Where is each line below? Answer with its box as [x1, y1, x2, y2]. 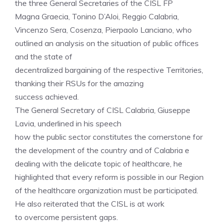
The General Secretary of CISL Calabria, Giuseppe [15, 105, 190, 115]
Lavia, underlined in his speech [15, 118, 121, 128]
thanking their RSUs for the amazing [15, 78, 144, 88]
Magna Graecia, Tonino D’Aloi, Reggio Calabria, [15, 11, 179, 21]
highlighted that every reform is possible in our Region [15, 172, 204, 182]
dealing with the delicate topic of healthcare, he [15, 159, 182, 168]
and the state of [15, 52, 72, 61]
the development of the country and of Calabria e [15, 145, 189, 155]
